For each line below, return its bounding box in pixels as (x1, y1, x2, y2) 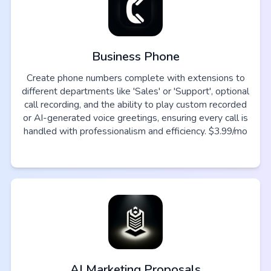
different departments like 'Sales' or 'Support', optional (22, 84, 249, 98)
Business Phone (91, 48, 180, 65)
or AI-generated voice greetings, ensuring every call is (23, 111, 248, 125)
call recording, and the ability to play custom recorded (24, 97, 247, 111)
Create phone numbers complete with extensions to (26, 71, 245, 85)
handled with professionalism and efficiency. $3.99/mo (24, 124, 247, 138)
